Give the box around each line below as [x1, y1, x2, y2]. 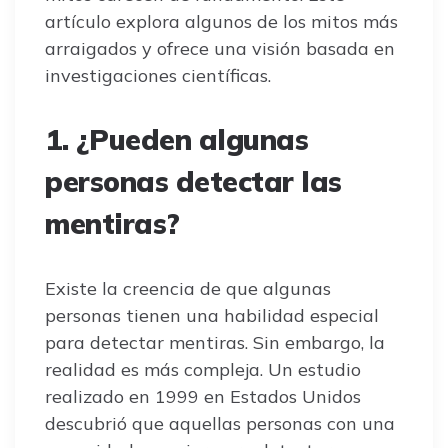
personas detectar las [45, 163, 342, 199]
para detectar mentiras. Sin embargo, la [45, 330, 385, 354]
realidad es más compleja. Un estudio [45, 357, 361, 381]
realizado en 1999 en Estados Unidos [45, 384, 361, 408]
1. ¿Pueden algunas [45, 121, 308, 157]
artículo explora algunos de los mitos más [45, 9, 398, 33]
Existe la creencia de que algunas [45, 276, 331, 300]
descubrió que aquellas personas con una [45, 411, 395, 435]
